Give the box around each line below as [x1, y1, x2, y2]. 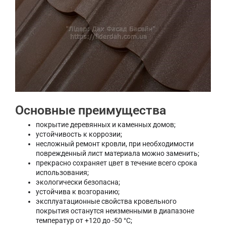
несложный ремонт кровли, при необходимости [36, 139, 194, 148]
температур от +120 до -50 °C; [36, 216, 133, 224]
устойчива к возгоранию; [36, 187, 120, 196]
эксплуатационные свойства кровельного [36, 197, 177, 205]
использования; [36, 168, 89, 177]
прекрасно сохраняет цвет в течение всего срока [36, 158, 198, 167]
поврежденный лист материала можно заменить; [36, 149, 200, 157]
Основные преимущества [15, 102, 166, 118]
